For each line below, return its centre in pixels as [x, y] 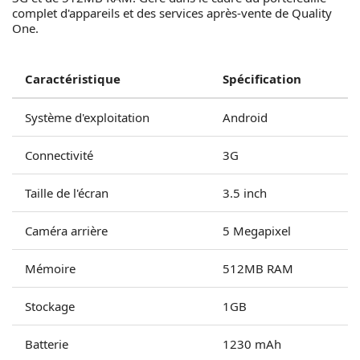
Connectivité [59, 155]
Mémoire [50, 268]
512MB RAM [258, 268]
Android [245, 117]
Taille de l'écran [67, 193]
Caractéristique [73, 79]
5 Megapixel [257, 231]
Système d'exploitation [87, 117]
